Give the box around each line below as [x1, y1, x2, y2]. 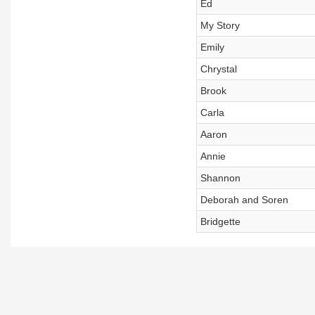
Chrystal [200, 63, 237, 75]
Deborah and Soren [200, 194, 288, 205]
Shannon [200, 172, 240, 184]
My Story [200, 20, 240, 31]
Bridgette [200, 216, 240, 227]
